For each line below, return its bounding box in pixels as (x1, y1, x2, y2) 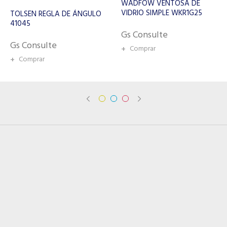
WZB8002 (121, 17, 155, 29)
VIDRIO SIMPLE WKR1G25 (60, 7, 91, 19)
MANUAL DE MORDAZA (121, 7, 200, 19)
